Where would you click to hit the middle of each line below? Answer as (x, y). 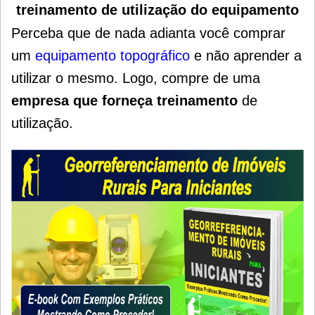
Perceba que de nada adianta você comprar (148, 33)
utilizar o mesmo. (67, 78)
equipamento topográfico (112, 55)
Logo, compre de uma (191, 78)
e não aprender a (246, 55)
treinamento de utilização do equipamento (157, 9)
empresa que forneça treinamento (124, 100)
